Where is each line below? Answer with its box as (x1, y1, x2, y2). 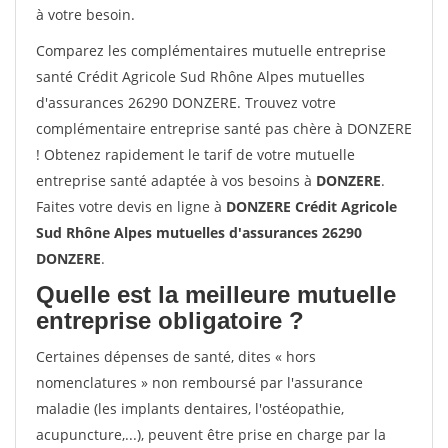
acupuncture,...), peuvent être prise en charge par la (36, 425, 386, 444)
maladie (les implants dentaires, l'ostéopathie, (36, 399, 344, 418)
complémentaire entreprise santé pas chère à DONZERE (36, 119, 412, 138)
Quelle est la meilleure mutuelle (36, 281, 396, 308)
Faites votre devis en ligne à (36, 197, 226, 216)
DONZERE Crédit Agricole (226, 197, 397, 216)
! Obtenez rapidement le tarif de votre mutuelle (36, 145, 355, 164)
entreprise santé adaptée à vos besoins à (36, 171, 316, 190)
